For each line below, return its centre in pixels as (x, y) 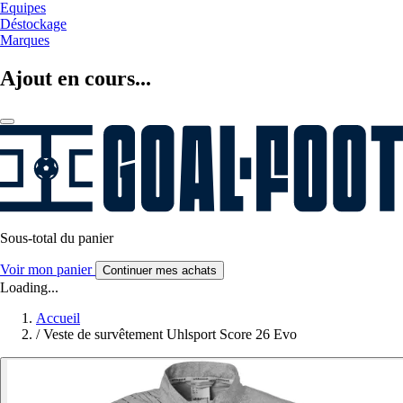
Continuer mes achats (160, 270)
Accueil (58, 318)
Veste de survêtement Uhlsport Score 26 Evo (170, 334)
